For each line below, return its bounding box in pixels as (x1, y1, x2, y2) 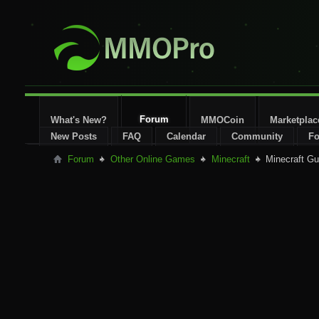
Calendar (167, 131, 206, 142)
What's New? (51, 115, 107, 125)
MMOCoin (201, 115, 244, 125)
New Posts (51, 131, 97, 142)
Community (231, 131, 283, 142)
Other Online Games (110, 154, 195, 164)
